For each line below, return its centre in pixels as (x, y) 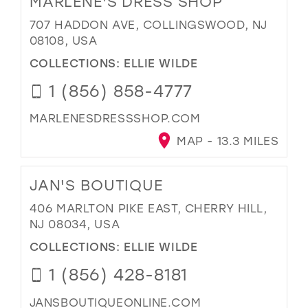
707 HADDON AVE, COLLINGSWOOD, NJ (148, 25)
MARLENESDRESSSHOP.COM (115, 118)
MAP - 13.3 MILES (226, 141)
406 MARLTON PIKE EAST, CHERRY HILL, (148, 208)
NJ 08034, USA (75, 224)
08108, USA (63, 41)
